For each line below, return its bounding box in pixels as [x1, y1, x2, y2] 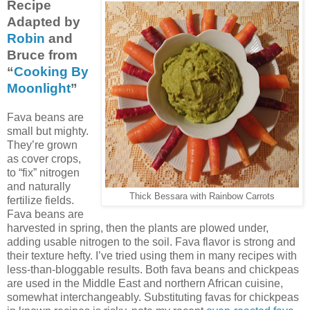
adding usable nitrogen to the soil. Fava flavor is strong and [7, 235, 295, 248]
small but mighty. [7, 125, 89, 137]
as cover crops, [7, 152, 81, 165]
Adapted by [7, 14, 80, 29]
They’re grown [7, 138, 77, 151]
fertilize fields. [7, 194, 74, 206]
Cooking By [14, 64, 89, 79]
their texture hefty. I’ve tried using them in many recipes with [7, 249, 297, 262]
